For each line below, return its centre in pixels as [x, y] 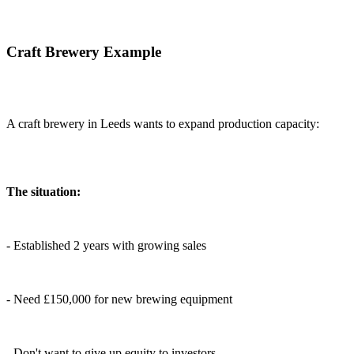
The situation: [43, 191]
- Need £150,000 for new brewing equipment [119, 299]
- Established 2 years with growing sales [106, 245]
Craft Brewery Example [84, 51]
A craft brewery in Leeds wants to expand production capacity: [163, 123]
